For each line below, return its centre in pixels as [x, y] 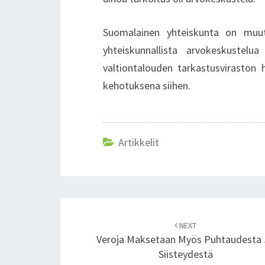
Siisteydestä [185, 254]
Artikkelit [139, 142]
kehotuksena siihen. [147, 85]
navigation [101, 238]
